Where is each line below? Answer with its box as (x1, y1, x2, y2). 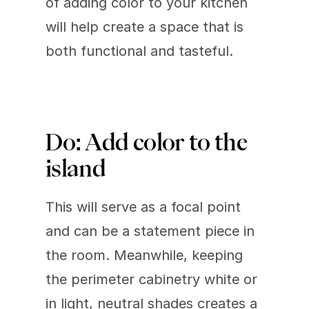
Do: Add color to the (46, 131, 248, 153)
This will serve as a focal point (46, 199, 241, 215)
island (46, 157, 106, 179)
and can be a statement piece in (46, 223, 255, 239)
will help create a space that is (46, 19, 243, 35)
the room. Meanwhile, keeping (46, 247, 243, 263)
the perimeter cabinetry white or (46, 271, 257, 288)
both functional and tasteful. (46, 43, 233, 59)
